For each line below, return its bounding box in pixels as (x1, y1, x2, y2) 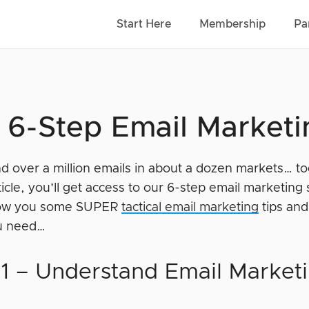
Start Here (116, 19, 171, 30)
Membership (199, 19, 266, 30)
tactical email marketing (121, 201, 259, 214)
